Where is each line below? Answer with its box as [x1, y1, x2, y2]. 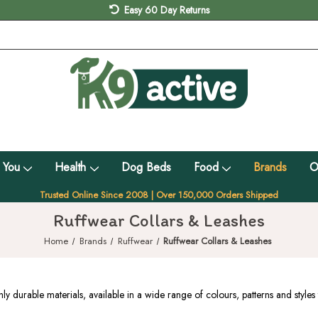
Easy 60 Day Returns [124, 3, 209, 17]
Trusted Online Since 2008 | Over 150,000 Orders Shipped [40, 187, 278, 202]
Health [55, 158, 87, 175]
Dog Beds [121, 158, 171, 175]
